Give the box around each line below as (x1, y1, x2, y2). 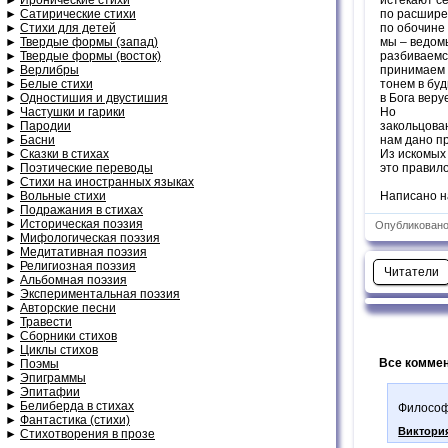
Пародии (20, 118, 71, 133)
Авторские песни (20, 300, 116, 315)
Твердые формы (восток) (20, 48, 161, 63)
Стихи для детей (20, 20, 116, 35)
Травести (20, 314, 72, 329)
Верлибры (20, 62, 79, 77)
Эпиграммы (20, 370, 86, 385)
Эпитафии (20, 384, 80, 399)
